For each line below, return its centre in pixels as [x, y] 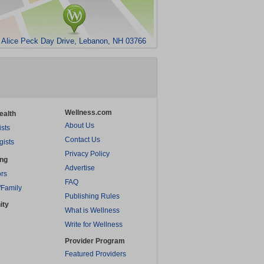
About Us [80, 126]
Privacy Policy [87, 154]
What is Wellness [92, 210]
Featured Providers [95, 254]
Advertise [80, 168]
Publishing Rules [92, 196]
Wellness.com [88, 113]
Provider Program [95, 241]
